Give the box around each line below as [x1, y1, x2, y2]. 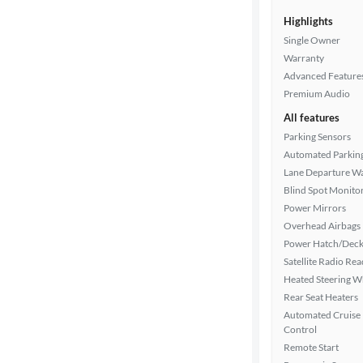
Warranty [284, 52, 324, 64]
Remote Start [284, 341, 339, 353]
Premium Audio [284, 88, 350, 100]
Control [284, 323, 317, 335]
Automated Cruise [284, 309, 361, 321]
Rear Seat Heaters [284, 291, 358, 303]
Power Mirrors [284, 202, 346, 214]
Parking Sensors [284, 130, 351, 143]
